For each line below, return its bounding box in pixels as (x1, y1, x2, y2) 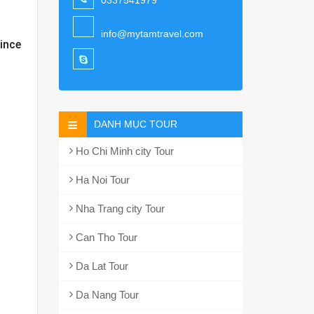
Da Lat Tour (72, 260, 128, 272)
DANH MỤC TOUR (93, 118, 177, 130)
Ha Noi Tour (72, 174, 130, 186)
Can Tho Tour (72, 231, 137, 243)
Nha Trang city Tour (72, 203, 165, 214)
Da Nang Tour (72, 289, 139, 301)
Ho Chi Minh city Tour (72, 145, 174, 157)
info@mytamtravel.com (100, 28, 203, 39)
